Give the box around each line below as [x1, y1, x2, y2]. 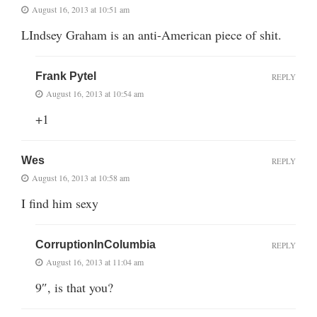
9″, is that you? [35, 278, 113, 296]
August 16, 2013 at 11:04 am [46, 255, 144, 267]
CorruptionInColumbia [35, 238, 156, 250]
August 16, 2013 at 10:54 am [46, 87, 144, 99]
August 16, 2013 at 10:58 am [32, 171, 129, 183]
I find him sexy [21, 194, 98, 212]
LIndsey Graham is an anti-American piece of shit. [21, 25, 282, 43]
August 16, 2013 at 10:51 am [32, 3, 129, 15]
